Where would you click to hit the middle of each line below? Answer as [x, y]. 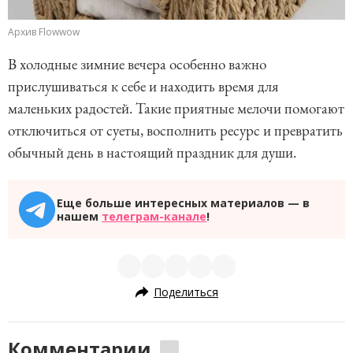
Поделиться [186, 292]
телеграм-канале [154, 216]
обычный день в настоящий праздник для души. [152, 152]
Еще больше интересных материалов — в [183, 203]
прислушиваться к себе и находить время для [143, 86]
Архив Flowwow [44, 32]
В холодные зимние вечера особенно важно [137, 64]
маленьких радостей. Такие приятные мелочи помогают [176, 108]
